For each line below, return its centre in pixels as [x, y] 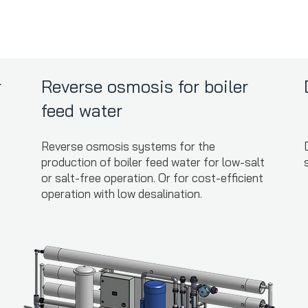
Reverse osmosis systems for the [128, 146]
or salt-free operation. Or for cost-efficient [152, 178]
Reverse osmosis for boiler [144, 86]
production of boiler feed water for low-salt [153, 162]
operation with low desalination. [121, 194]
